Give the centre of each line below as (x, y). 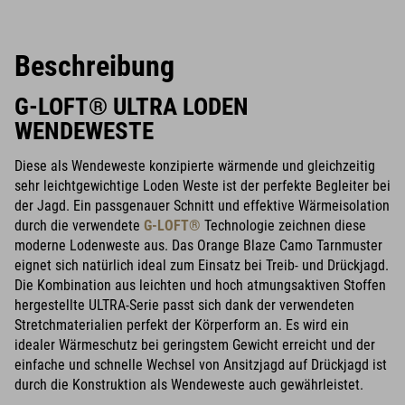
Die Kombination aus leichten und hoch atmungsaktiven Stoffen (200, 285)
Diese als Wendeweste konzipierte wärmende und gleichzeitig (195, 165)
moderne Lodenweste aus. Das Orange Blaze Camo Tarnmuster (198, 245)
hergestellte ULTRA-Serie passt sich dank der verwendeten (184, 305)
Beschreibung (94, 66)
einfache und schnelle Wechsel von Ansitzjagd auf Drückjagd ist (201, 364)
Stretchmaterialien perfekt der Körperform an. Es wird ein (182, 325)
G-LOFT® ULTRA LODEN (132, 107)
